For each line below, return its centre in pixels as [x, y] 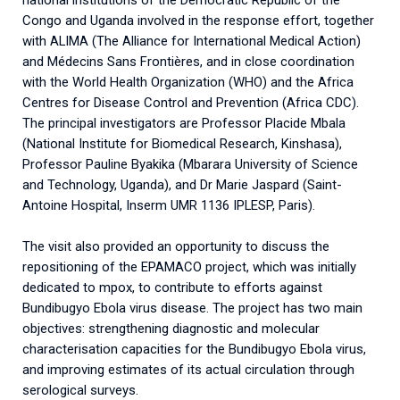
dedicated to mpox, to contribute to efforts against [172, 288]
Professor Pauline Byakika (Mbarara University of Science [190, 164]
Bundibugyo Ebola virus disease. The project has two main [192, 308]
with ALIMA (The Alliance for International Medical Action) [192, 41]
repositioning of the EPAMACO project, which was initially [189, 267]
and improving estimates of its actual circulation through [188, 370]
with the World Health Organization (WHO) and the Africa [188, 82]
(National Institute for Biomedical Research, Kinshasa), [182, 143]
